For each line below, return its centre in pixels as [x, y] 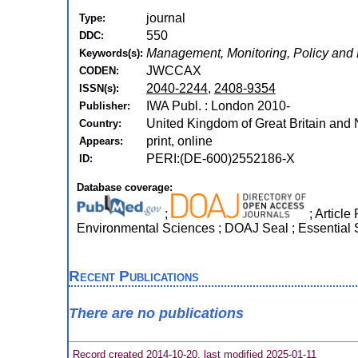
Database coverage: [124, 187]
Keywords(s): [111, 53]
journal [165, 18]
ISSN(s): [99, 88]
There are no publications [156, 314]
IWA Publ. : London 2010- [218, 106]
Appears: [101, 141]
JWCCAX [173, 71]
